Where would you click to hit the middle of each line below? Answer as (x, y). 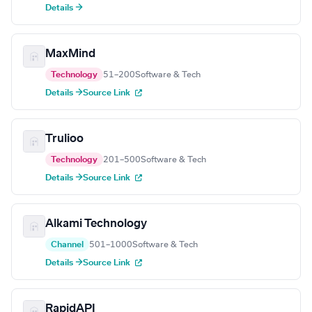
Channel (67, 245)
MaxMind (70, 54)
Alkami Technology (96, 224)
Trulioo (64, 139)
